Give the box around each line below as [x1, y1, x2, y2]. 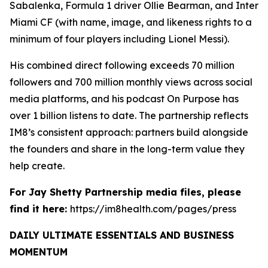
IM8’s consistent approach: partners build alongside [10, 126, 248, 138]
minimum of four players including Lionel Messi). [10, 32, 229, 45]
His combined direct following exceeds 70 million [10, 59, 234, 71]
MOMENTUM [10, 245, 68, 258]
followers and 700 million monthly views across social [10, 75, 252, 88]
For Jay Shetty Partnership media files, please [10, 185, 241, 198]
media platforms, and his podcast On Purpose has [10, 92, 239, 105]
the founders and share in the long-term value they [10, 142, 245, 155]
